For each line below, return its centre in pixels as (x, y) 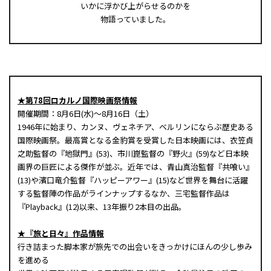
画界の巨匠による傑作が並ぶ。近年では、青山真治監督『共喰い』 (135, 166)
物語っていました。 (135, 19)
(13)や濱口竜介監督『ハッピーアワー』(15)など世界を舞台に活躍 (133, 180)
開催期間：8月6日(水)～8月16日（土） (86, 113)
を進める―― (33, 260)
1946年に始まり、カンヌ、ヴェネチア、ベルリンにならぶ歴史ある (135, 126)
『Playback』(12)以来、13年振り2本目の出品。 (102, 206)
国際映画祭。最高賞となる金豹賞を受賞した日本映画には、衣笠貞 (135, 140)
